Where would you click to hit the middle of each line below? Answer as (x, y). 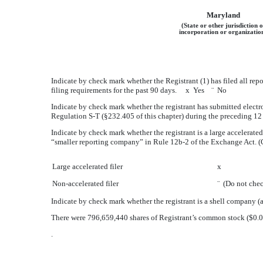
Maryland (223, 15)
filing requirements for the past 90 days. (118, 90)
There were (69, 218)
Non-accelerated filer (85, 183)
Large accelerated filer (87, 166)
